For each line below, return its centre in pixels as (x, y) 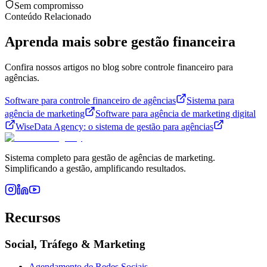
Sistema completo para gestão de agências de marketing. (110, 157)
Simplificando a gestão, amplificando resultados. (95, 168)
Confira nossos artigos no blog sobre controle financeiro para (119, 67)
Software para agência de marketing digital (176, 113)
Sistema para (210, 100)
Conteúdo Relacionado (48, 16)
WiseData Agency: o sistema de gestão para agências (114, 126)
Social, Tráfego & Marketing (75, 244)
